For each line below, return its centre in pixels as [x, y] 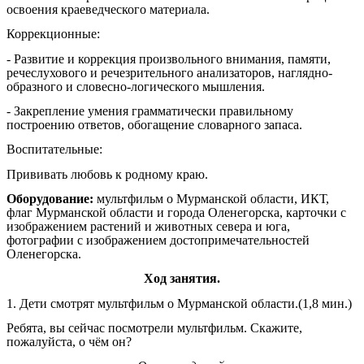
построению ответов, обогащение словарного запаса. [154, 125]
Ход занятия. [182, 279]
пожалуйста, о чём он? [69, 342]
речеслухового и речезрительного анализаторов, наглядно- [169, 72]
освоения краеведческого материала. [108, 10]
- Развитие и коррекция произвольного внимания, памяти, [169, 58]
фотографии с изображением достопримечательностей [158, 240]
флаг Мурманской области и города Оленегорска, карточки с [176, 213]
